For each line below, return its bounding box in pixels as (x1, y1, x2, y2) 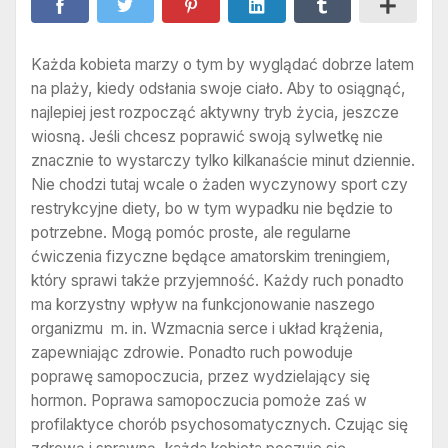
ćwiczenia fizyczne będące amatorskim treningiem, (31, 246, 391, 266)
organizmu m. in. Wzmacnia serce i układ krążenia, (31, 318, 384, 338)
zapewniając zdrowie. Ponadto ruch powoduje (31, 342, 353, 362)
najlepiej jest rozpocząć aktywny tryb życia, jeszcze (31, 102, 399, 122)
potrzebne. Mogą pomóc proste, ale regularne (31, 222, 351, 242)
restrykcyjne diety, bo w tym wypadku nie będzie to (31, 198, 393, 218)
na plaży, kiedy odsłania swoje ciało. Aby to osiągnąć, (31, 78, 406, 98)
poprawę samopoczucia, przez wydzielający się (31, 366, 370, 386)
